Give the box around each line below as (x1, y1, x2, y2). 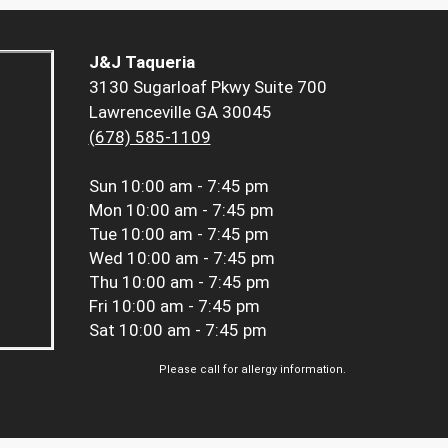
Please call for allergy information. (159, 362, 346, 376)
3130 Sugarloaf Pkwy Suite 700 (88, 76, 327, 97)
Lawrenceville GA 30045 (88, 101, 272, 122)
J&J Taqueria (88, 51, 195, 72)
